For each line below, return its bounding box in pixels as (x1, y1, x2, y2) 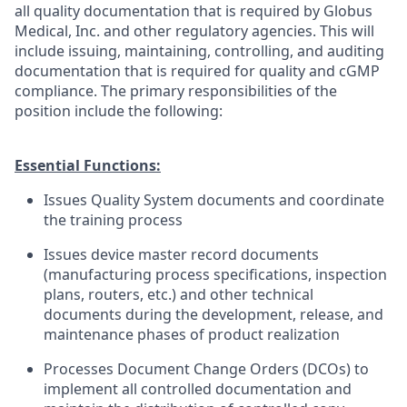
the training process (44, 210, 183, 230)
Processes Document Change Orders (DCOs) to (44, 359, 369, 379)
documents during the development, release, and (44, 304, 383, 324)
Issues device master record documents (44, 244, 319, 264)
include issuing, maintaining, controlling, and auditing (15, 41, 384, 61)
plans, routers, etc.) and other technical (44, 284, 313, 304)
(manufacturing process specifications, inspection (44, 264, 387, 284)
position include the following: (15, 101, 223, 121)
